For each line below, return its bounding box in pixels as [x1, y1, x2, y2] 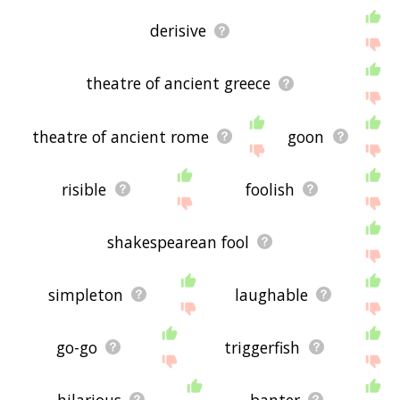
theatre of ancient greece [86, 72, 271, 95]
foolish [245, 178, 295, 200]
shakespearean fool [107, 230, 250, 253]
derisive [150, 20, 207, 42]
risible [62, 178, 107, 200]
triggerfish [224, 336, 301, 358]
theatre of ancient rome [31, 125, 209, 147]
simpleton [48, 283, 124, 305]
